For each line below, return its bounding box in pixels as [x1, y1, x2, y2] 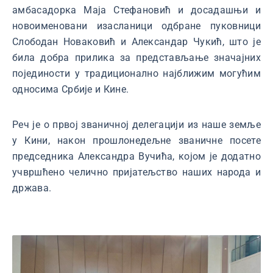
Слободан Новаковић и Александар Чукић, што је [12, 36, 261, 48]
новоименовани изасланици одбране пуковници [12, 20, 261, 32]
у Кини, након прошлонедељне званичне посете [12, 135, 261, 146]
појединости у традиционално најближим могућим [12, 68, 261, 79]
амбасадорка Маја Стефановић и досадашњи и [12, 4, 261, 16]
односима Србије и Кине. [12, 83, 129, 95]
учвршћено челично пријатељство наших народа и [12, 166, 261, 178]
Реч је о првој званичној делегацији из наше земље [12, 119, 261, 130]
